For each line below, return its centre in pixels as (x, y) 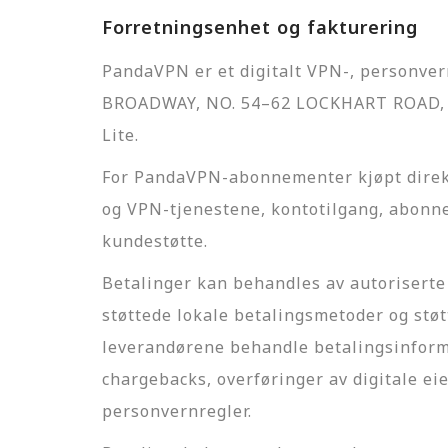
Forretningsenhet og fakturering (260, 27)
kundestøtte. (155, 241)
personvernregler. (177, 411)
